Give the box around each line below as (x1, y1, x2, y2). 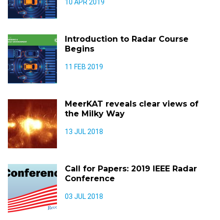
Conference (65, 174, 115, 183)
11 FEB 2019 (65, 63, 103, 71)
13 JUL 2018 (65, 128, 103, 136)
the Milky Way (65, 109, 125, 118)
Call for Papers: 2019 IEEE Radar (65, 164, 197, 173)
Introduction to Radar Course (65, 34, 189, 44)
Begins (65, 44, 94, 54)
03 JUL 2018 (65, 192, 103, 200)
